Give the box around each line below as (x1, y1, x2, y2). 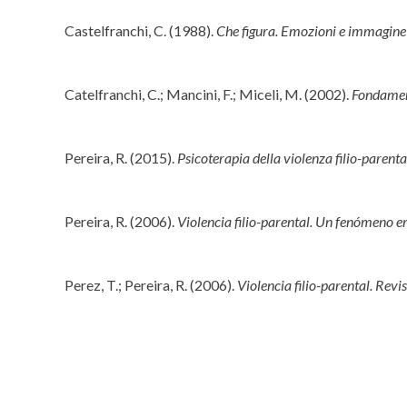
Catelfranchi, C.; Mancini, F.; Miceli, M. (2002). (65, 85, 352, 104)
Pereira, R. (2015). (65, 149, 178, 167)
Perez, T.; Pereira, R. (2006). (65, 276, 238, 294)
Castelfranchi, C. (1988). (65, 22, 217, 40)
